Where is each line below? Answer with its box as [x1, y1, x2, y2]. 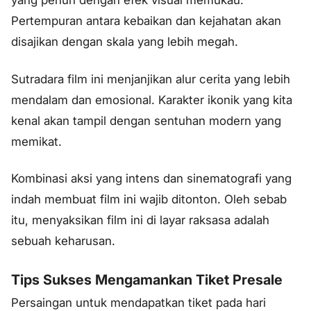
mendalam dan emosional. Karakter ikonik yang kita [11, 92, 292, 107]
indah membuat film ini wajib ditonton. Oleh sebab [11, 192, 287, 207]
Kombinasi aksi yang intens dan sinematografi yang [11, 171, 292, 186]
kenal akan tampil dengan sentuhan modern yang [11, 113, 281, 128]
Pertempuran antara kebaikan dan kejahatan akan [11, 13, 281, 28]
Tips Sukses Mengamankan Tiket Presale [11, 271, 283, 289]
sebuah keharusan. [11, 234, 115, 249]
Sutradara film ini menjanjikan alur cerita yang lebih [11, 72, 290, 86]
